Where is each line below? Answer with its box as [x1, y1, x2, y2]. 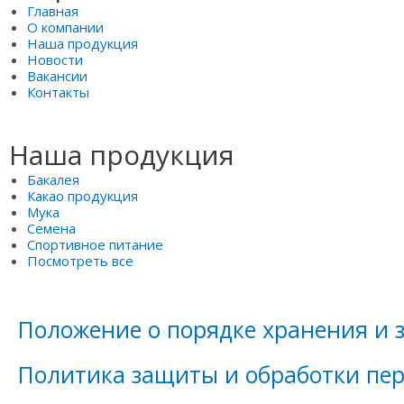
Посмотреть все [27, 251, 133, 270]
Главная [27, 2, 78, 21]
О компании [27, 18, 104, 37]
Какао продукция [27, 186, 138, 205]
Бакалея [27, 170, 79, 188]
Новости [27, 50, 83, 69]
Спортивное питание [27, 234, 163, 253]
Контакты [27, 83, 89, 102]
